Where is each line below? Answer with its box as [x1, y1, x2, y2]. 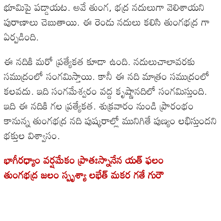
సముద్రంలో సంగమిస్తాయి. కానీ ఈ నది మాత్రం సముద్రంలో [4, 66, 210, 86]
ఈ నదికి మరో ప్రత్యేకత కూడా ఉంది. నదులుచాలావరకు [4, 51, 195, 72]
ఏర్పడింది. [4, 27, 42, 47]
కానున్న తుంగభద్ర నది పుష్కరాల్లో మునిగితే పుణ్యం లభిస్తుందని [4, 110, 217, 131]
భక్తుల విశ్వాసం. [4, 125, 63, 146]
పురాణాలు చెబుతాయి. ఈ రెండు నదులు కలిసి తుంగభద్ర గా [4, 12, 210, 32]
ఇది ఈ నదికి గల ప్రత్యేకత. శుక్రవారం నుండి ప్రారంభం [4, 96, 194, 116]
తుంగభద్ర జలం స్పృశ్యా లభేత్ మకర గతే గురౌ [4, 165, 164, 185]
